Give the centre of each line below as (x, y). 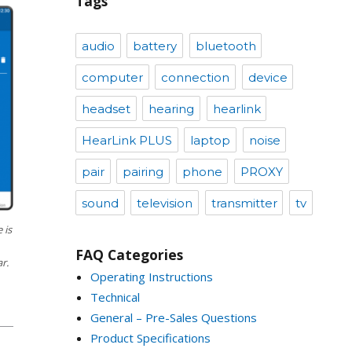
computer (112, 78)
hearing (172, 109)
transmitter (244, 203)
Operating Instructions (151, 276)
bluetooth (225, 46)
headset (106, 109)
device (268, 78)
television (165, 203)
